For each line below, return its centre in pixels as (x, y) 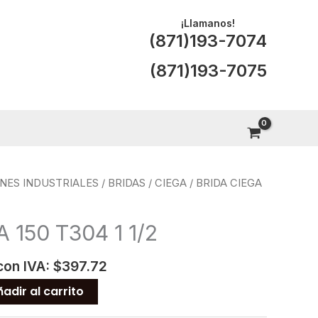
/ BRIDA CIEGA (224, 183)
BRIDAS (127, 183)
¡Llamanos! (208, 23)
